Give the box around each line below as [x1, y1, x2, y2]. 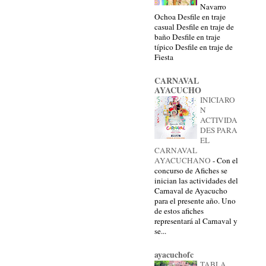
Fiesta [154, 51, 173, 62]
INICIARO [200, 94, 235, 105]
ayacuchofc [154, 248, 194, 261]
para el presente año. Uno [154, 195, 236, 206]
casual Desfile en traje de [154, 21, 234, 32]
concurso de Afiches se [154, 164, 227, 176]
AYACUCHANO [154, 154, 213, 166]
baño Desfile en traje [154, 31, 220, 42]
